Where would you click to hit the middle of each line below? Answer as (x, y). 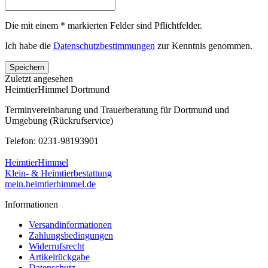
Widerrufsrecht (57, 246)
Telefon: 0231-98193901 (52, 141)
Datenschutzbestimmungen (104, 45)
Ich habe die (29, 45)
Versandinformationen (70, 224)
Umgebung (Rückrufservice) (59, 120)
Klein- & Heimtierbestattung (58, 173)
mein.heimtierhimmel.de (50, 184)
